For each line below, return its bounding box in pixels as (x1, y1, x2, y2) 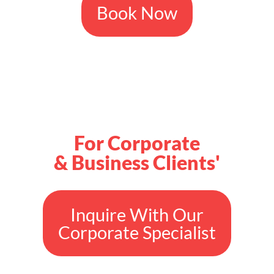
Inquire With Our (70, 203, 204, 225)
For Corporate (74, 130, 200, 155)
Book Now (97, 1, 177, 23)
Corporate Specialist (58, 221, 216, 243)
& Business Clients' (54, 150, 220, 174)
